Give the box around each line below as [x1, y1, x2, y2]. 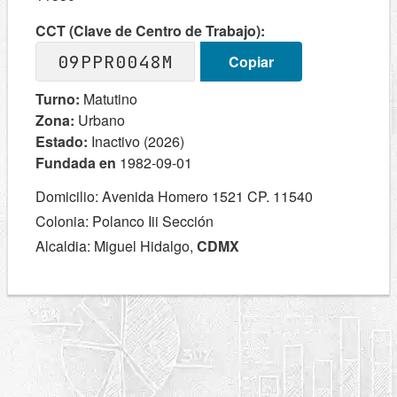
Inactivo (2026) [88, 131, 184, 152]
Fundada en [35, 152, 120, 173]
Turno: [35, 89, 80, 109]
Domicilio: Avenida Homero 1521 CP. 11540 [35, 186, 313, 206]
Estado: [35, 131, 88, 152]
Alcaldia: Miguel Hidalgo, [35, 236, 197, 256]
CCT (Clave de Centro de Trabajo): [35, 20, 265, 41]
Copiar [228, 51, 274, 72]
